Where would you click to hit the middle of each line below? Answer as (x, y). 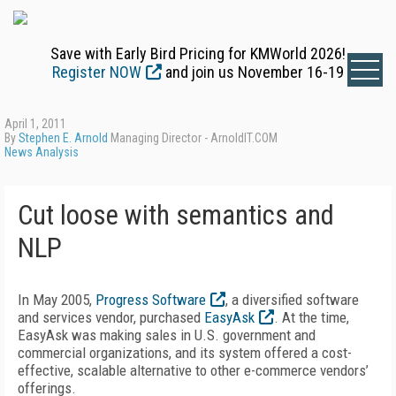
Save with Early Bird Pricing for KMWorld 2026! (198, 53)
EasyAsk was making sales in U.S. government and (167, 335)
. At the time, (312, 317)
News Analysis (42, 152)
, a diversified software (292, 300)
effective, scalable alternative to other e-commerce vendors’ (193, 370)
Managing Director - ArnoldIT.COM (193, 138)
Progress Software (151, 300)
